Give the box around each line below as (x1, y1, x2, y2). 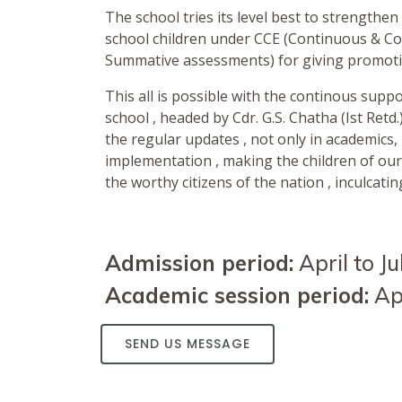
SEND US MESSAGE (125, 335, 250, 353)
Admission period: (105, 249, 293, 276)
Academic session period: (105, 282, 369, 309)
